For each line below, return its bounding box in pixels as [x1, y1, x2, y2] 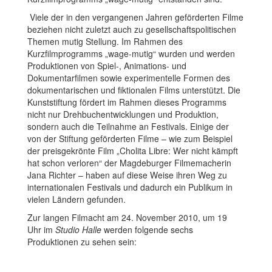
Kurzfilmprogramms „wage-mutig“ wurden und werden [27, 47, 235, 59]
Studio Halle [55, 223, 101, 236]
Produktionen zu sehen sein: [27, 235, 137, 248]
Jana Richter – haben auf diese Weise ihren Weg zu [27, 168, 227, 181]
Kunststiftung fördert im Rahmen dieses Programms [27, 95, 226, 108]
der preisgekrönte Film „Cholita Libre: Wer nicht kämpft [27, 144, 238, 157]
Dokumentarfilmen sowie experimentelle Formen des [27, 71, 230, 84]
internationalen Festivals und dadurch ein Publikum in [27, 180, 233, 193]
